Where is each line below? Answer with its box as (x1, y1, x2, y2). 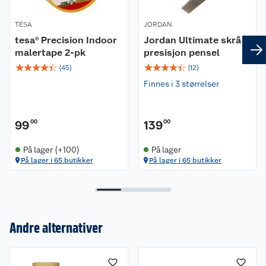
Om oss (19, 243, 47, 254)
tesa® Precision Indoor (15, 34, 117, 46)
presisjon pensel (143, 46, 220, 58)
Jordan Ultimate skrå (143, 34, 241, 46)
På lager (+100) (23, 144, 80, 154)
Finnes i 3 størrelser (143, 78, 219, 88)
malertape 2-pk (15, 46, 85, 58)
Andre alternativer (9, 218, 103, 236)
